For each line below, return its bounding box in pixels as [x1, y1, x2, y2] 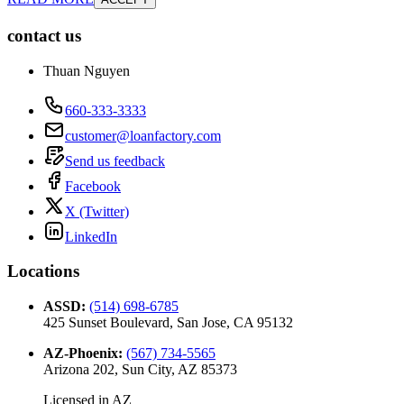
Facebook [65, 178, 121, 194]
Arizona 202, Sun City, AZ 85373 [43, 362, 237, 378]
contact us [7, 25, 81, 45]
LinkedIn [65, 228, 117, 244]
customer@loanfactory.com [65, 127, 221, 143]
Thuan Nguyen [43, 62, 130, 78]
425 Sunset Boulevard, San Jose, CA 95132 [43, 315, 293, 331]
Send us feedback [65, 152, 165, 169]
